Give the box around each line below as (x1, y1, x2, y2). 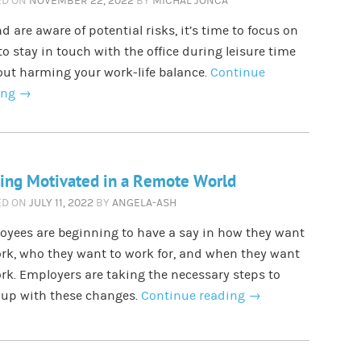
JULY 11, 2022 (28, 197, 93, 210)
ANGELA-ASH (111, 197, 176, 210)
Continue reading (140, 288, 248, 303)
